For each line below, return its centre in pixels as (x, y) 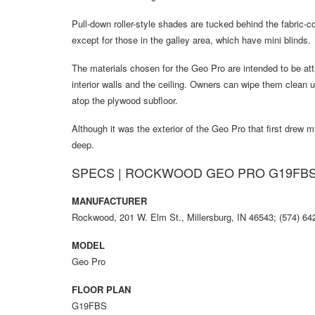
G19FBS (89, 306)
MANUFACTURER (109, 201)
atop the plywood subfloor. (125, 101)
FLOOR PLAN (101, 290)
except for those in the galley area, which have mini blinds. (191, 40)
